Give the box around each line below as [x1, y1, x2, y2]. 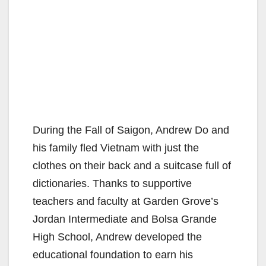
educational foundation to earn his [33, 248, 193, 261]
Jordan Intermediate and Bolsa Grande [33, 213, 217, 225]
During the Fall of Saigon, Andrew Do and [33, 123, 229, 136]
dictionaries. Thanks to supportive [33, 177, 192, 189]
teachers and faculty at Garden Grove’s [33, 195, 218, 207]
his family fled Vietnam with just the [33, 141, 199, 154]
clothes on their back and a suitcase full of [33, 159, 231, 172]
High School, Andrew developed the [33, 230, 202, 243]
